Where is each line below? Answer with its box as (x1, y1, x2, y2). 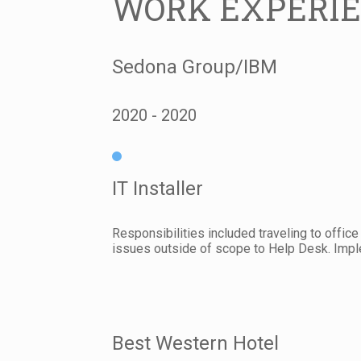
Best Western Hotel (112, 331, 280, 355)
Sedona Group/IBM (112, 56, 278, 79)
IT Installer (112, 176, 204, 200)
